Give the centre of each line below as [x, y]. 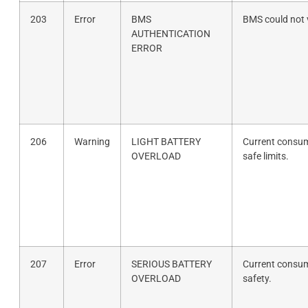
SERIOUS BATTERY [171, 264]
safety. [257, 278]
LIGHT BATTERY [166, 142]
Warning [92, 142]
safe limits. [265, 156]
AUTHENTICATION [170, 34]
